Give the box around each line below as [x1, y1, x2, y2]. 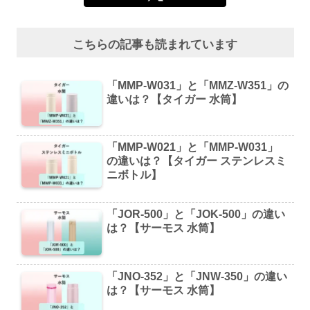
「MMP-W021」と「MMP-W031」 [107, 140, 279, 153]
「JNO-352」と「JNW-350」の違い [107, 270, 288, 282]
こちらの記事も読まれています [73, 37, 237, 51]
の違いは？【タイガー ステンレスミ [107, 154, 287, 167]
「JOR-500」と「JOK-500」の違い [107, 208, 286, 221]
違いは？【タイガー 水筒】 [107, 93, 243, 105]
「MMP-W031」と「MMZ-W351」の [107, 79, 289, 91]
